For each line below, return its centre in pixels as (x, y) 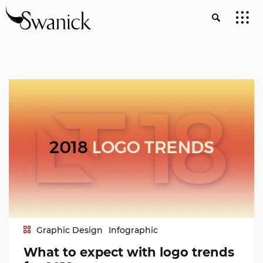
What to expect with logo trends (129, 252)
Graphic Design (70, 230)
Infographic (134, 230)
